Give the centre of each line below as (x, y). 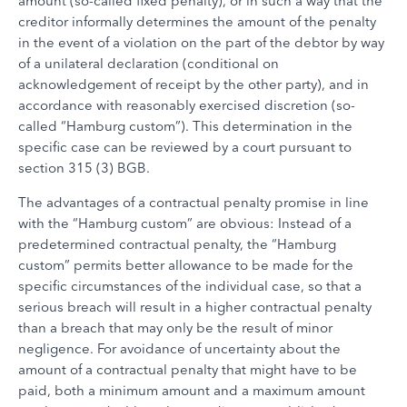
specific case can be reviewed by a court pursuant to (185, 147)
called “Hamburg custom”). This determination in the (185, 126)
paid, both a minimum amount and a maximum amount (192, 390)
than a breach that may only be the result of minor (175, 328)
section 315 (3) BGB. (84, 168)
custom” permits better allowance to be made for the (186, 265)
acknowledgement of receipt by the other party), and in (194, 84)
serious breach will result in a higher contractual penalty (195, 307)
